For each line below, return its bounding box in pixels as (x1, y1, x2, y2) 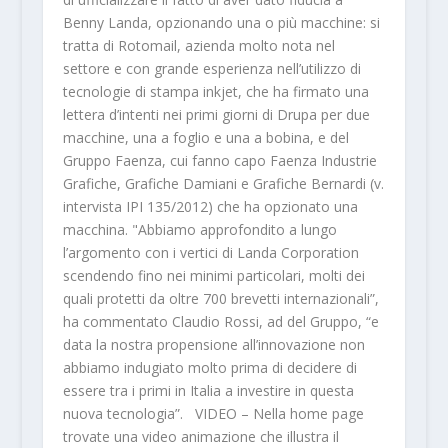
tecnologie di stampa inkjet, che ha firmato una (62, 81, 369, 101)
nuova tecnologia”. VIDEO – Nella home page (62, 403, 364, 423)
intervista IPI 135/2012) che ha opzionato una (62, 196, 358, 216)
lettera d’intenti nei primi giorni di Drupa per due (62, 104, 370, 124)
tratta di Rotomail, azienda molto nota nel (62, 35, 335, 55)
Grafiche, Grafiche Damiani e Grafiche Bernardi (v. (62, 173, 384, 193)
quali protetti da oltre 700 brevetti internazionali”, (62, 288, 379, 308)
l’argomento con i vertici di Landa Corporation (62, 242, 359, 262)
